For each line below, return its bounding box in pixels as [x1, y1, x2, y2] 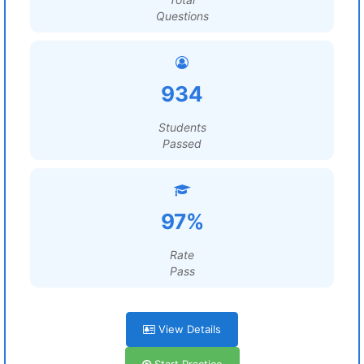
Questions [155, 9, 209, 23]
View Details [155, 323, 221, 336]
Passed [162, 136, 201, 150]
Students [158, 120, 206, 134]
